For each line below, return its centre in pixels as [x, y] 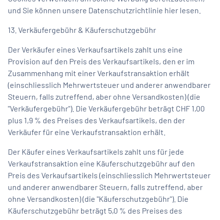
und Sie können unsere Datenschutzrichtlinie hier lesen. [104, 10]
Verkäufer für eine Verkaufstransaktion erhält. [87, 132]
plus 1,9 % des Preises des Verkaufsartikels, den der [96, 120]
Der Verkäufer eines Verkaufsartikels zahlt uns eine [95, 49]
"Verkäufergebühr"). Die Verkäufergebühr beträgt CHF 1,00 [106, 108]
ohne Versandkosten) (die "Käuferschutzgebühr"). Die [98, 198]
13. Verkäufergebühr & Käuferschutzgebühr [82, 29]
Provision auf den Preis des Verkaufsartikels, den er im [101, 61]
